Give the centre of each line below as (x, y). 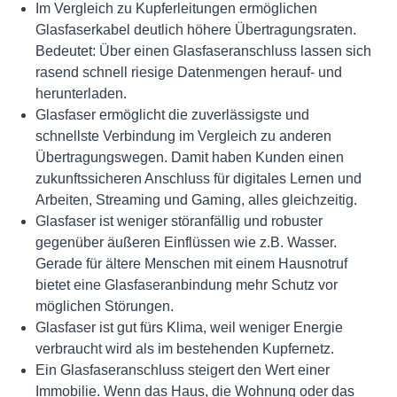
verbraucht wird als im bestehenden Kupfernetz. (185, 349)
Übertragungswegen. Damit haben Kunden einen (190, 157)
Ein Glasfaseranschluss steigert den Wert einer (183, 370)
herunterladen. (81, 93)
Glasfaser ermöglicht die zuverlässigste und (172, 115)
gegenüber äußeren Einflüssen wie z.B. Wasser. (186, 242)
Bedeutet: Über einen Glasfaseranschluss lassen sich (203, 51)
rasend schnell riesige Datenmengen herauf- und (189, 72)
